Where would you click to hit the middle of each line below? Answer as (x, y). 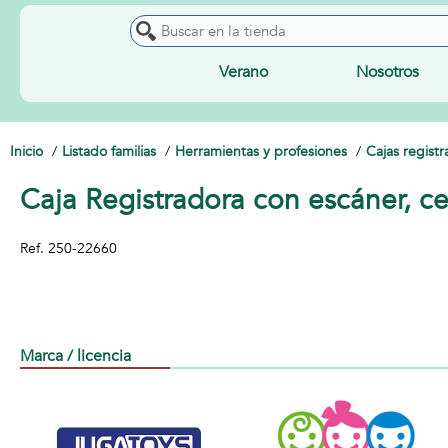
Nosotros (388, 72)
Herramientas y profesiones (261, 151)
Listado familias (109, 151)
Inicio (26, 151)
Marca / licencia (75, 356)
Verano (243, 72)
